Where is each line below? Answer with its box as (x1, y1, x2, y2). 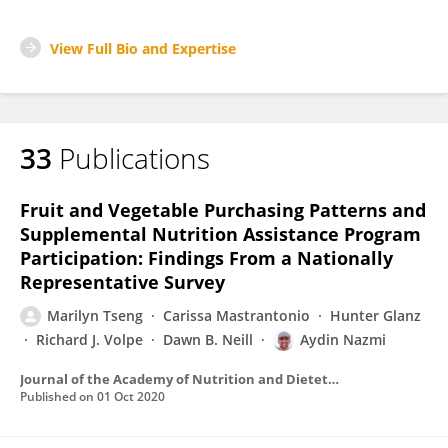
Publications (59, 139, 210, 177)
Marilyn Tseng (47, 306, 143, 325)
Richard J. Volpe (36, 330, 143, 349)
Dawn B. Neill (163, 330, 253, 349)
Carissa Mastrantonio (163, 306, 310, 325)
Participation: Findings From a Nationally (20, 246, 393, 270)
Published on (20, 388, 97, 405)
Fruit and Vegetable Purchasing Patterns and (20, 198, 426, 222)
